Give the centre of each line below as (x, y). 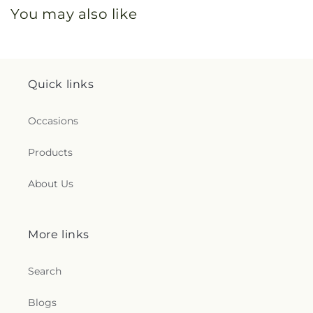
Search (45, 271)
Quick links (61, 85)
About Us (51, 184)
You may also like (74, 14)
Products (50, 153)
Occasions (53, 121)
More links (59, 235)
